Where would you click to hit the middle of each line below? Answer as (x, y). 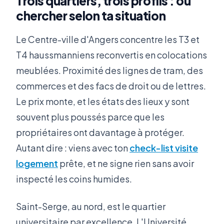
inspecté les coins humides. (74, 179)
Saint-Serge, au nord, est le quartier (91, 206)
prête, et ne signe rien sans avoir (126, 163)
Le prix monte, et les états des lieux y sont (103, 101)
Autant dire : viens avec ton (73, 148)
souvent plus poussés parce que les (90, 117)
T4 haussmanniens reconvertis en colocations (111, 55)
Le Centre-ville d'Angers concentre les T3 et (108, 39)
